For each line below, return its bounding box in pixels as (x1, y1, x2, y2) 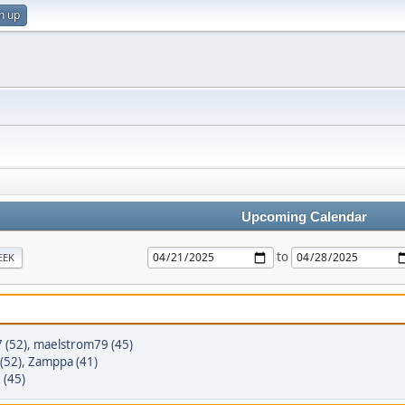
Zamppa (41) (28, 353, 98, 370)
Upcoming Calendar (240, 210, 367, 224)
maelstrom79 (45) (33, 336, 133, 353)
